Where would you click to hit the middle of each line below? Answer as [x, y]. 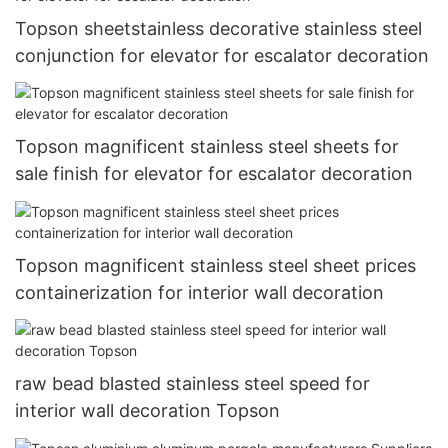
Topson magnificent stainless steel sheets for [207, 147]
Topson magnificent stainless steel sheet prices [215, 265]
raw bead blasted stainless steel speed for [192, 384]
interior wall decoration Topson [147, 411]
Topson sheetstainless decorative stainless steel [218, 28]
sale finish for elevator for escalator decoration [214, 174]
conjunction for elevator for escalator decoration [222, 55]
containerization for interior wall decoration [199, 292]
